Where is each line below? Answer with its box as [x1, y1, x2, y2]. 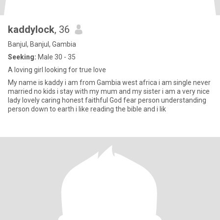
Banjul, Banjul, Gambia [8, 40, 76, 48]
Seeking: [8, 53, 36, 61]
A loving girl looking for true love [8, 66, 106, 74]
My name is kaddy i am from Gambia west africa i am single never [8, 79, 211, 86]
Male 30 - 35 [36, 53, 76, 61]
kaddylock [8, 24, 55, 35]
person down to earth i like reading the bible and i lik [8, 105, 166, 113]
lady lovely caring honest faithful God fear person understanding [8, 96, 206, 104]
